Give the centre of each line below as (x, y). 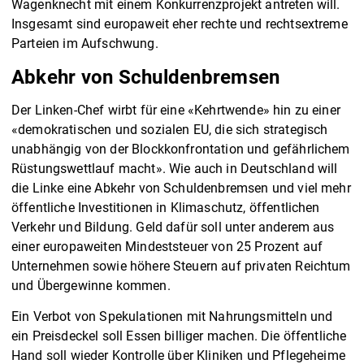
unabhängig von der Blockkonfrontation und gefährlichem (181, 149)
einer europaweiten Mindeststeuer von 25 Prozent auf (167, 246)
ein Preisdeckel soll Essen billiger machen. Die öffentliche (179, 336)
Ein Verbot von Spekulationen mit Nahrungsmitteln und (172, 316)
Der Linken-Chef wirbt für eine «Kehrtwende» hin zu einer (176, 110)
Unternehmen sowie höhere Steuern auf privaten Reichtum (181, 266)
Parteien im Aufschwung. (85, 43)
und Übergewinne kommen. (91, 285)
